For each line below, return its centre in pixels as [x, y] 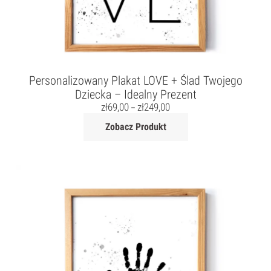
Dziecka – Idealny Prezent [135, 95]
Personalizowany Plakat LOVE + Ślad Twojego [135, 81]
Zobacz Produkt [135, 127]
